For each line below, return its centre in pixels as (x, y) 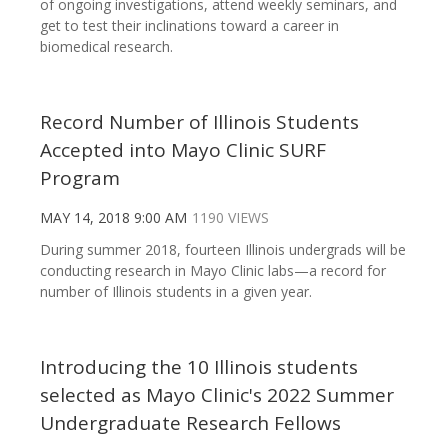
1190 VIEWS (230, 218)
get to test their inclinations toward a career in (189, 26)
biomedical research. (106, 47)
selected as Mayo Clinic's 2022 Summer (217, 395)
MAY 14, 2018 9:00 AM (113, 218)
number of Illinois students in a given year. (176, 292)
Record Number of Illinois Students (199, 122)
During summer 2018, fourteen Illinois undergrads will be (223, 250)
